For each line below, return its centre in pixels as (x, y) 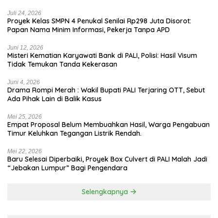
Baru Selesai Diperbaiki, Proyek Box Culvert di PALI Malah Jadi (107, 159)
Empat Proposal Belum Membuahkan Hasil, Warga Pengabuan (109, 125)
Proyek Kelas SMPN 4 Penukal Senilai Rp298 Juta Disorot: (99, 21)
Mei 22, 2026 (25, 152)
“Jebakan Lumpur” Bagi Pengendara (67, 168)
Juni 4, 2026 (24, 82)
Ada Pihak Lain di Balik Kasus (54, 99)
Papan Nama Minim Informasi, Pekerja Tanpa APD (89, 30)
